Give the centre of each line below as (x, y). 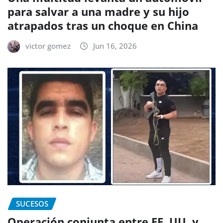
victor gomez (48, 46)
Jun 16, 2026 (115, 46)
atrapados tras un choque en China (103, 26)
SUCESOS (32, 203)
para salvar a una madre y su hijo (98, 12)
